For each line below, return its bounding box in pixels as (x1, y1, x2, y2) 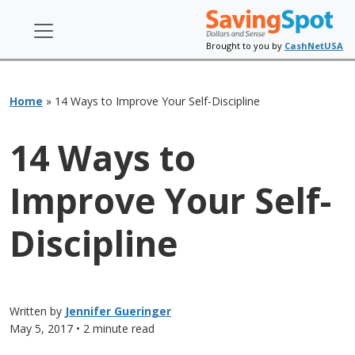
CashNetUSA (284, 40, 343, 52)
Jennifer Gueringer (65, 303, 171, 319)
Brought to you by (206, 40, 284, 52)
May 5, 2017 (10, 321, 73, 336)
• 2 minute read (73, 321, 155, 336)
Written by (10, 303, 65, 319)
